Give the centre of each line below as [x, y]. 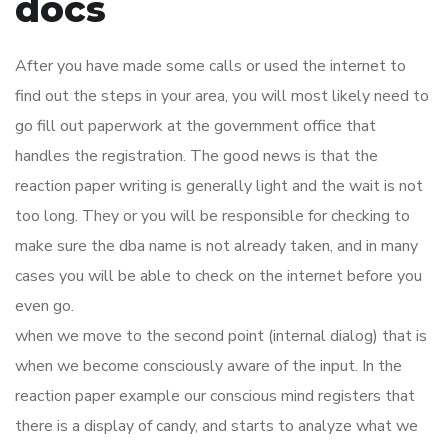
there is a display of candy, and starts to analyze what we [216, 426]
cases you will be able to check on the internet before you [218, 276]
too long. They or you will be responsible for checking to [212, 216]
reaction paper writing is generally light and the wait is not [219, 186]
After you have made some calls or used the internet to [210, 66]
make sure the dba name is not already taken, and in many [216, 246]
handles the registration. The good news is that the [196, 156]
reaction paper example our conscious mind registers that [215, 396]
